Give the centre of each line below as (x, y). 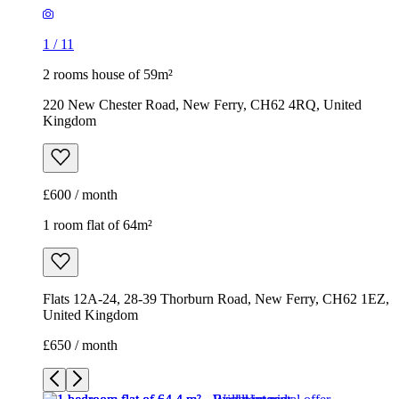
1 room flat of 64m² (98, 225)
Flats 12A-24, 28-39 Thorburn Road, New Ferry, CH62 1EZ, (216, 299)
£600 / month (80, 195)
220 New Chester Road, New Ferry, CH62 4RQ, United (202, 105)
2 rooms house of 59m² (108, 75)
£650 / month (80, 346)
